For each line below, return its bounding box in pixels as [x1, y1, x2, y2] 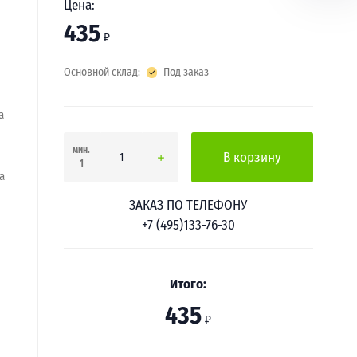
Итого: [170, 275, 207, 292]
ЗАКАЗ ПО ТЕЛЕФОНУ [129, 196, 248, 214]
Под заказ [163, 65, 210, 79]
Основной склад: [63, 65, 140, 79]
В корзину [223, 148, 282, 166]
